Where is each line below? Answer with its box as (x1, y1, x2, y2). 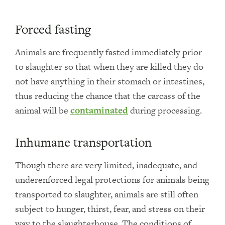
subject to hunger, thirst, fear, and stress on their (15, 202, 205, 215)
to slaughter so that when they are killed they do (15, 60, 203, 73)
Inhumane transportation (15, 134, 152, 151)
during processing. (128, 104, 202, 117)
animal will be (15, 104, 70, 117)
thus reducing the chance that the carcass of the (15, 89, 200, 102)
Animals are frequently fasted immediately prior (15, 46, 202, 58)
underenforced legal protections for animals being (15, 173, 209, 186)
